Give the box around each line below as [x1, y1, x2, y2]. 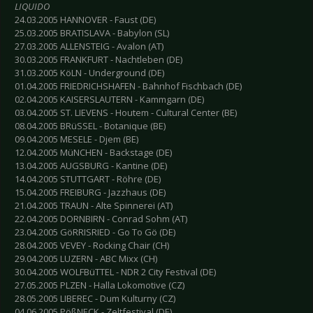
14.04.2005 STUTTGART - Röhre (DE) [15, 173, 161, 186]
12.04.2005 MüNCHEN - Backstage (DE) [15, 146, 172, 159]
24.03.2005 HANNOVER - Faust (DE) [15, 13, 156, 27]
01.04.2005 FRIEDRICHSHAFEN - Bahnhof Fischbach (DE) [15, 80, 242, 93]
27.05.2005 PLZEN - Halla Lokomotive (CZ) [15, 279, 184, 292]
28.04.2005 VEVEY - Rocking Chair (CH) [15, 239, 169, 252]
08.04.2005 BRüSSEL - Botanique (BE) [15, 119, 166, 133]
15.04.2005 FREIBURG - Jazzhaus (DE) [15, 186, 166, 199]
